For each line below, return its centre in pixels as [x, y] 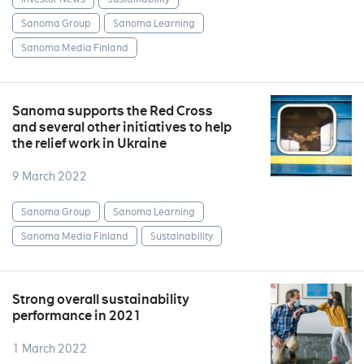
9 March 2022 [50, 176]
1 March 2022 [50, 349]
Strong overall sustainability [101, 299]
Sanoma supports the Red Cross [113, 111]
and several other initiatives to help [122, 127]
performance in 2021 [77, 316]
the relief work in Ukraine [89, 143]
